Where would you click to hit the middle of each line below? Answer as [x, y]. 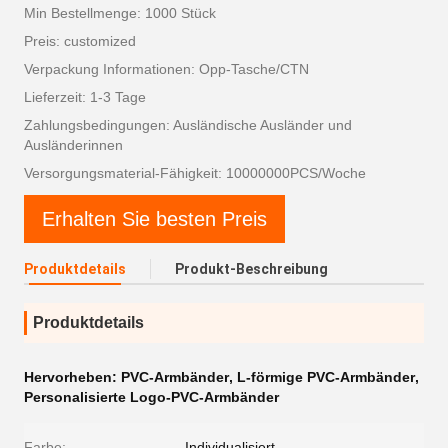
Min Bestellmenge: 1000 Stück [120, 13]
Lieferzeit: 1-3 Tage [85, 97]
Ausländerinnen [73, 145]
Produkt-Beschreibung [251, 269]
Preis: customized [80, 41]
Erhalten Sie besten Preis [154, 219]
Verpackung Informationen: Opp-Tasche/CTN [166, 69]
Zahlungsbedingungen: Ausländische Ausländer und [188, 125]
